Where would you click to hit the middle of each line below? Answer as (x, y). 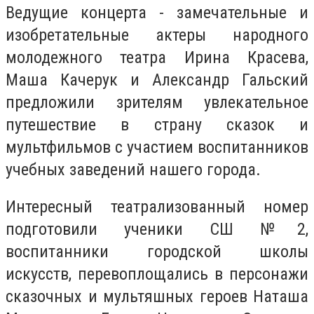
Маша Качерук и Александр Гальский (157, 80)
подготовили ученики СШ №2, (157, 230)
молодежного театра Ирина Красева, (157, 57)
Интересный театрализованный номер (157, 207)
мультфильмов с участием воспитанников (157, 147)
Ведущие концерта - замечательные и (157, 12)
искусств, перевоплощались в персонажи (157, 274)
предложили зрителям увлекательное (157, 102)
